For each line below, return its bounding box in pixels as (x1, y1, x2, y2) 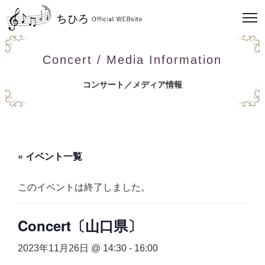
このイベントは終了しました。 (18, 182, 150, 192)
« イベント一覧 (18, 149, 82, 163)
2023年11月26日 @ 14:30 (18, 243, 127, 253)
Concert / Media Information (43, 53, 222, 66)
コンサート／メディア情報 (82, 79, 182, 89)
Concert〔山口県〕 (18, 215, 142, 235)
